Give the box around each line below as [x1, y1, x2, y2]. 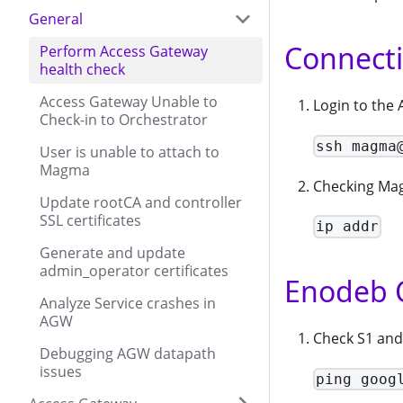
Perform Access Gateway [40, 41, 208, 61]
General [29, 9, 83, 29]
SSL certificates [40, 210, 141, 230]
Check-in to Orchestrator [40, 110, 208, 130]
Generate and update [40, 243, 185, 263]
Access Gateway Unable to [40, 92, 218, 112]
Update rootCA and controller [40, 193, 242, 212]
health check [40, 59, 125, 79]
